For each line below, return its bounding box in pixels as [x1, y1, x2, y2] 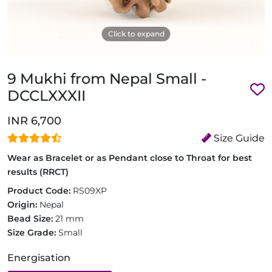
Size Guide [211, 132, 265, 144]
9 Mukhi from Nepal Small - [7, 70, 206, 87]
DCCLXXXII [7, 87, 86, 104]
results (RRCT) [7, 166, 69, 177]
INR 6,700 [7, 114, 61, 127]
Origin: [7, 199, 39, 210]
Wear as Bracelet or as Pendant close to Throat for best [7, 152, 252, 163]
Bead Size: [7, 213, 55, 224]
